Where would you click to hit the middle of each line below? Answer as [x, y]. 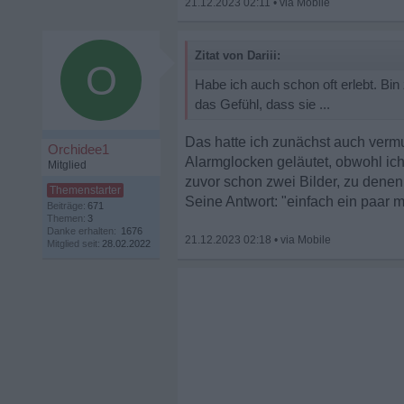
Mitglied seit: [73, 243]
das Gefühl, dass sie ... [262, 104]
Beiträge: [66, 206]
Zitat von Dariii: [238, 55]
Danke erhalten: [82, 231]
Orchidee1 [78, 149]
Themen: [66, 218]
